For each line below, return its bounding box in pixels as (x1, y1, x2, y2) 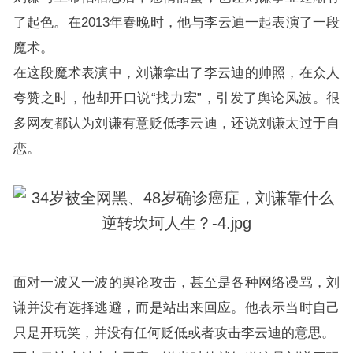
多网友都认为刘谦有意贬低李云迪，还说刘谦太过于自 (13, 115, 340, 131)
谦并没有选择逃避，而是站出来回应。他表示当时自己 (13, 299, 340, 315)
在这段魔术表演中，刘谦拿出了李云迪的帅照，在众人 (13, 65, 340, 80)
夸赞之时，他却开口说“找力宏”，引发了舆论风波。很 (13, 90, 340, 106)
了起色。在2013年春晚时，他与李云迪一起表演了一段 (13, 14, 340, 30)
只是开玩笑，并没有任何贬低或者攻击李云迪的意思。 (13, 325, 335, 340)
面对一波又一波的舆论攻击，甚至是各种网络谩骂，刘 (13, 274, 340, 290)
